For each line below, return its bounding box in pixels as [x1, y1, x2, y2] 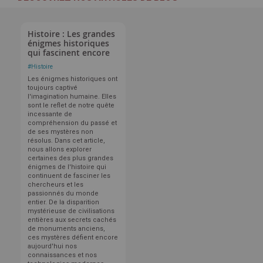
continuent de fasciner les [28, 172, 110, 180]
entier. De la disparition [28, 198, 99, 207]
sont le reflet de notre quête [28, 102, 114, 110]
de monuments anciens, [28, 225, 105, 233]
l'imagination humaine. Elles [28, 93, 116, 101]
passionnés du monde [28, 190, 99, 198]
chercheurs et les [28, 181, 83, 189]
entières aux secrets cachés [28, 216, 116, 224]
